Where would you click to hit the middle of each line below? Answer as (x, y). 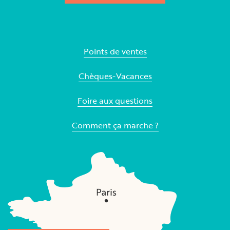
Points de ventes (115, 52)
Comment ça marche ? (115, 126)
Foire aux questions (115, 101)
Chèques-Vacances (115, 76)
